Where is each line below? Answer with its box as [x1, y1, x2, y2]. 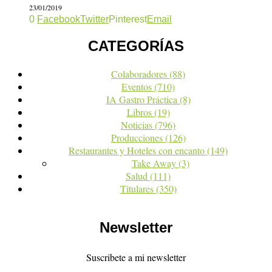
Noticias [121, 118, 155, 132]
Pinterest [109, 13, 147, 24]
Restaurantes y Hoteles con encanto [69, 144, 207, 157]
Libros [126, 106, 154, 119]
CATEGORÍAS [88, 37, 184, 54]
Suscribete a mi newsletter [86, 251, 186, 264]
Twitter [80, 13, 109, 24]
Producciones [110, 131, 165, 144]
